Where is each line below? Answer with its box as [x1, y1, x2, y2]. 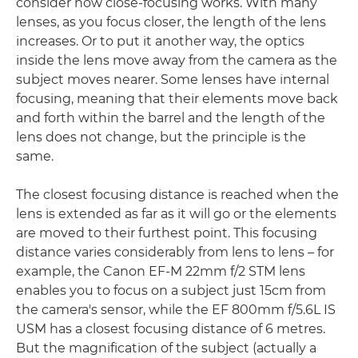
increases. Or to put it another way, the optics [16, 34, 304, 49]
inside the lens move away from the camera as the [16, 53, 337, 68]
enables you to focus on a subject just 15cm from [16, 283, 326, 298]
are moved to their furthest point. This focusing [16, 225, 317, 241]
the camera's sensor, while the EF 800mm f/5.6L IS [16, 302, 336, 317]
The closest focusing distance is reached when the [16, 187, 339, 202]
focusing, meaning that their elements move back [16, 91, 338, 106]
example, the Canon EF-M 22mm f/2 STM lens [16, 264, 305, 279]
